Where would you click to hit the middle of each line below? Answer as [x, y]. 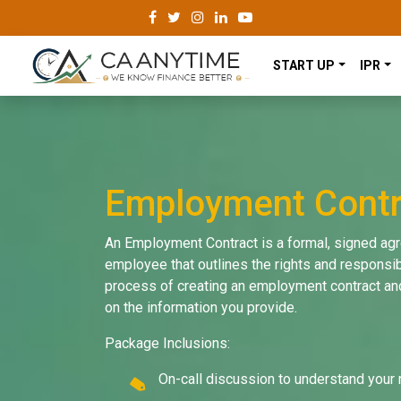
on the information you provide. [201, 308]
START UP [304, 66]
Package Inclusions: [167, 344]
